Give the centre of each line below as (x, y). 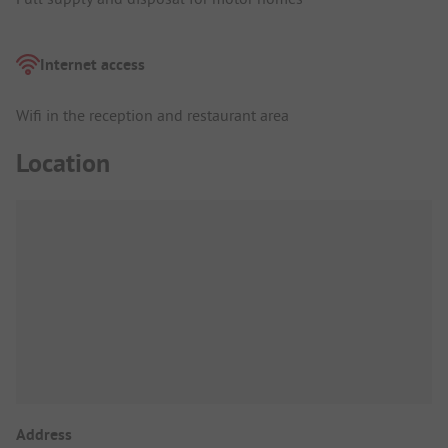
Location (63, 163)
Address (44, 435)
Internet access (92, 64)
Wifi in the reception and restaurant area (152, 114)
